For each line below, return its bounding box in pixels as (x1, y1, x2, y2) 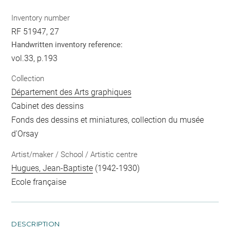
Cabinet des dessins (11, 101, 84, 111)
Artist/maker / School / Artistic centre (11, 149, 138, 159)
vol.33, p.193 (11, 53, 58, 63)
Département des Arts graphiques (11, 87, 132, 98)
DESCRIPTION (11, 219, 60, 228)
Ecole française (11, 177, 67, 187)
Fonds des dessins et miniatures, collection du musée (11, 115, 204, 125)
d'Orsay (11, 129, 39, 139)
